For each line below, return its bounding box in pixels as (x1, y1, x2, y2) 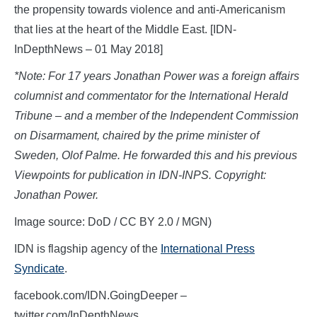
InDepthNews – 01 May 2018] (14, 42, 163, 55)
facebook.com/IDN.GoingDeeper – (14, 289, 187, 301)
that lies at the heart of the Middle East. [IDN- (14, 23, 236, 35)
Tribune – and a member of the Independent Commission (14, 109, 299, 122)
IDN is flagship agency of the (14, 242, 161, 255)
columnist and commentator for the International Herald (14, 89, 288, 102)
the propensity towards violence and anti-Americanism (14, 3, 285, 16)
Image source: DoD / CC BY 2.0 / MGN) (14, 215, 212, 228)
